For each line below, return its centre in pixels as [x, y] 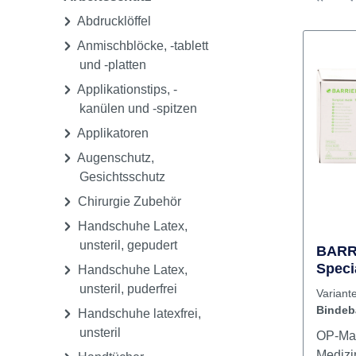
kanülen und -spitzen [138, 164]
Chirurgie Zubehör [128, 257]
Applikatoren [112, 189]
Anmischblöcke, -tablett [141, 101]
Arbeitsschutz [108, 52]
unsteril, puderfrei [128, 344]
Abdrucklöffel [113, 77]
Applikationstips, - [126, 145]
